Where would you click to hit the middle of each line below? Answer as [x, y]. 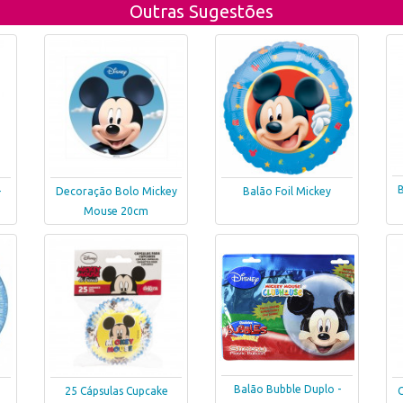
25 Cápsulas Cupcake [116, 391]
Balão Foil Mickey [287, 192]
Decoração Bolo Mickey [116, 192]
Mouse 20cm [116, 211]
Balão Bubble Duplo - [287, 389]
